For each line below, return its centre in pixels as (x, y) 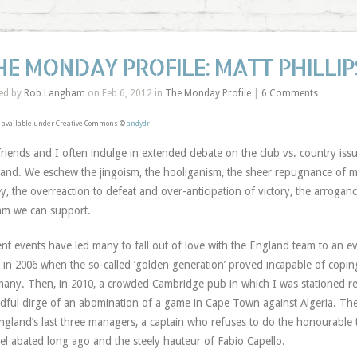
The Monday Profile (208, 93)
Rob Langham (54, 93)
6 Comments (289, 93)
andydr (138, 124)
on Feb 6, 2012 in (125, 93)
